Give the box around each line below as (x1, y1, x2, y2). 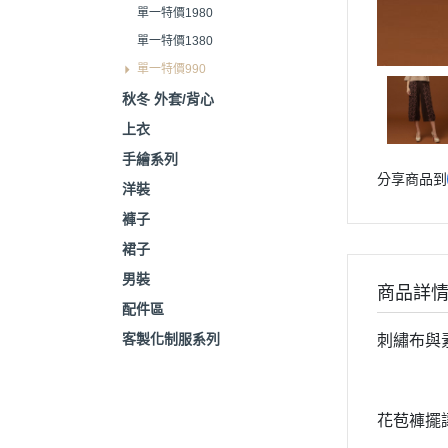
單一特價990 (137, 62, 206, 76)
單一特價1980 (137, 6, 213, 20)
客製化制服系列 (122, 331, 220, 347)
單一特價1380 (137, 34, 213, 48)
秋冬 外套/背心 (122, 91, 214, 107)
